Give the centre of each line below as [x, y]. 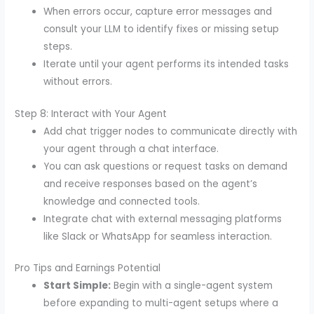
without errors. [78, 82]
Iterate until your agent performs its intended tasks [166, 64]
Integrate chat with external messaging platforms [163, 219]
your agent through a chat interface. [131, 149]
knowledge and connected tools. [122, 201]
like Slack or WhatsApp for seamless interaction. [158, 236]
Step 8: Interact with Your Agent [91, 114]
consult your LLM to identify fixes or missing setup [162, 29]
